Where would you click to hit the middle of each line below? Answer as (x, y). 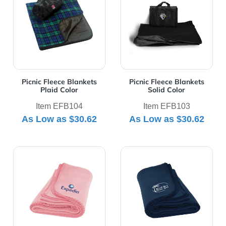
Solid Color (167, 90)
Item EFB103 (166, 106)
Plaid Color (60, 90)
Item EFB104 (60, 106)
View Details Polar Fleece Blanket (76, 152)
